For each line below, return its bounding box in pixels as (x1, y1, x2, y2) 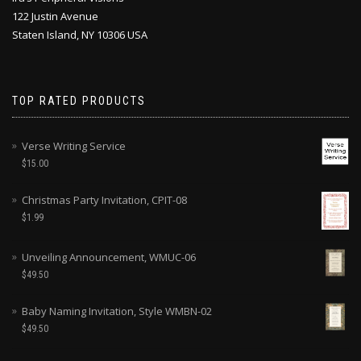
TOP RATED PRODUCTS (12, 93, 146, 107)
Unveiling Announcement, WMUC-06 (22, 250, 196, 265)
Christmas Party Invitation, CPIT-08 (22, 192, 187, 207)
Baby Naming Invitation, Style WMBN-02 (22, 304, 212, 319)
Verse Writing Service (22, 138, 126, 153)
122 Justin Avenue (12, 8, 98, 23)
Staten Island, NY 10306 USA (12, 27, 147, 42)
